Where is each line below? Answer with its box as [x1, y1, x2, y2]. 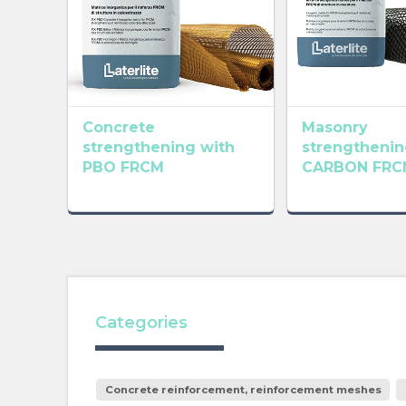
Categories [94, 312, 188, 333]
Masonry [301, 119, 368, 137]
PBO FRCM [82, 159, 164, 177]
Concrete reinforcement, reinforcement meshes [104, 382, 382, 396]
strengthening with [82, 139, 235, 157]
